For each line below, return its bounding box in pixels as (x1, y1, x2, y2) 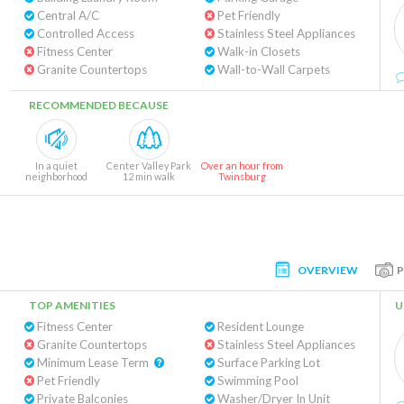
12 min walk (123, 170, 175, 182)
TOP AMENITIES (29, 298, 115, 312)
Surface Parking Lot (214, 355, 320, 370)
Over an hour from (200, 160, 283, 171)
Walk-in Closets (214, 44, 300, 59)
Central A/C (34, 8, 99, 23)
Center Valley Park (106, 160, 191, 171)
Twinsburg (217, 170, 266, 182)
